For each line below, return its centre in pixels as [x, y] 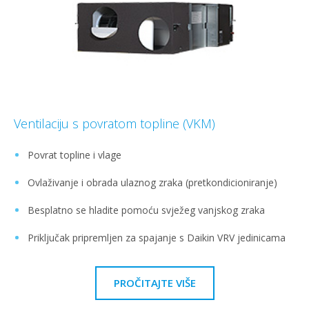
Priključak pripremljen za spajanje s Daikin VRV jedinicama [157, 237]
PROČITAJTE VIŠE [154, 282]
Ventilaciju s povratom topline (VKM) [114, 123]
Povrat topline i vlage [74, 154]
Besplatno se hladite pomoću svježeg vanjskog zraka [146, 210]
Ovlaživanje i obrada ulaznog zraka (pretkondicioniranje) [152, 182]
